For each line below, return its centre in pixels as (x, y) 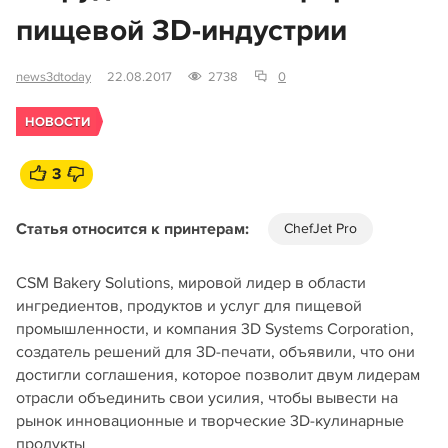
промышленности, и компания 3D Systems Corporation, (215, 329)
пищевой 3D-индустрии (181, 31)
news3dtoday (53, 77)
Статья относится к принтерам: (132, 229)
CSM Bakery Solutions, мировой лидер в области (191, 283)
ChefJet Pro (320, 228)
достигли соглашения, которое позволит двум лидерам (218, 375)
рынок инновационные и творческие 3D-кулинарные (210, 421)
